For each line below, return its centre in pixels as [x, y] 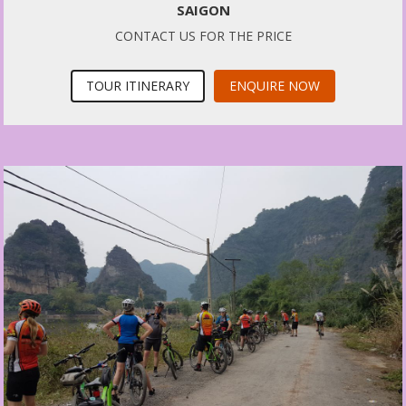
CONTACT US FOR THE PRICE [203, 36]
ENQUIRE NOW [275, 86]
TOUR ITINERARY [138, 86]
